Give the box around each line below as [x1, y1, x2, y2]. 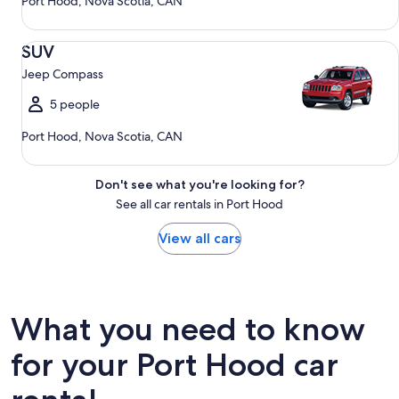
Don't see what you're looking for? [94, 176, 305, 193]
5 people [50, 96, 100, 113]
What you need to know [11, 310, 365, 349]
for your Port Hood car [11, 346, 338, 385]
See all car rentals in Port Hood [116, 196, 283, 213]
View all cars [159, 230, 240, 248]
